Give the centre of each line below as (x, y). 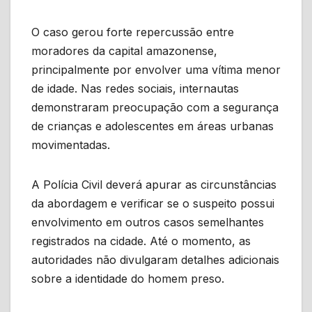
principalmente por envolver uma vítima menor (156, 69)
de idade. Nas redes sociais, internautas (135, 88)
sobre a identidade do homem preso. (128, 278)
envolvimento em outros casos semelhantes (148, 222)
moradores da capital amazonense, (124, 50)
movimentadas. (71, 145)
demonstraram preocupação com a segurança (155, 107)
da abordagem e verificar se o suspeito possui (153, 203)
